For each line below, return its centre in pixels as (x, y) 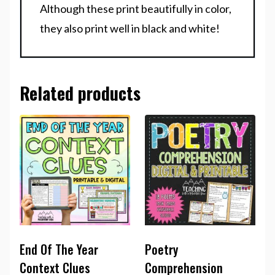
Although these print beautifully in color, (136, 9)
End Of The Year (59, 250)
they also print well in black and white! (130, 29)
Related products (80, 93)
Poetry (161, 250)
